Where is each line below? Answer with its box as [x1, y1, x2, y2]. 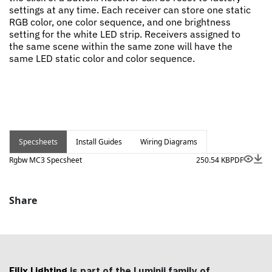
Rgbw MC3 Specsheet [9, 155, 82, 165]
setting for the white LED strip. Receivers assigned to [9, 28, 240, 40]
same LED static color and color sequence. [9, 52, 195, 64]
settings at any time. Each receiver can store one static [9, 4, 251, 16]
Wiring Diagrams [140, 137, 197, 147]
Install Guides [76, 137, 122, 147]
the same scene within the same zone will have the [9, 40, 233, 52]
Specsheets [19, 137, 58, 147]
